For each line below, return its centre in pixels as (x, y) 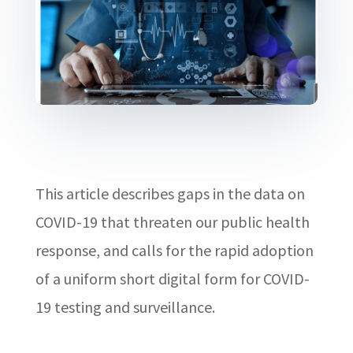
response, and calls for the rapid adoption (174, 251)
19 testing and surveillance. (125, 307)
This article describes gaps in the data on (170, 194)
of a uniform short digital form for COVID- (172, 279)
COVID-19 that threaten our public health (172, 222)
